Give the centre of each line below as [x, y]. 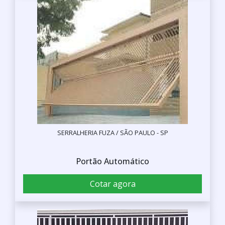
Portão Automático [113, 161]
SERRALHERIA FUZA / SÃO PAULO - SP [113, 132]
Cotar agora [113, 184]
